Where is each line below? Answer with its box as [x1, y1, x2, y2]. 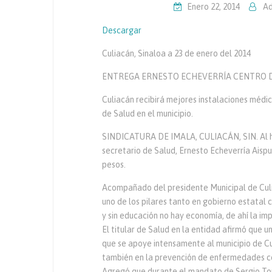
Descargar [102, 25, 141, 35]
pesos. [102, 160, 126, 169]
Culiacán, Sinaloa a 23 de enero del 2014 [102, 49, 251, 58]
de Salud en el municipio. [102, 109, 193, 118]
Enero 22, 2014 [186, 2, 240, 12]
